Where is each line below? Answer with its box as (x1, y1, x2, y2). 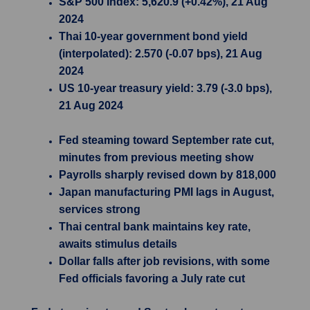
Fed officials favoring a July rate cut (59, 273, 245, 284)
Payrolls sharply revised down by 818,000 (59, 169, 276, 181)
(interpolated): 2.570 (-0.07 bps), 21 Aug (59, 48, 262, 60)
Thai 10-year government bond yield (59, 30, 248, 42)
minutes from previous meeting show (59, 152, 253, 163)
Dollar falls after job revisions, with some (59, 255, 270, 267)
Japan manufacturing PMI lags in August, (59, 186, 274, 198)
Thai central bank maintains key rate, (59, 221, 250, 232)
